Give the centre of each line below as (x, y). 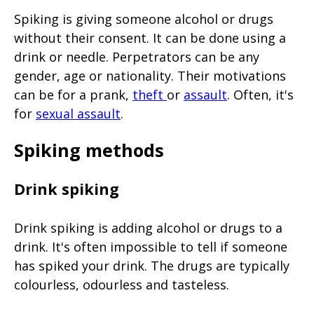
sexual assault (78, 113)
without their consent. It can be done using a (150, 37)
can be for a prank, (73, 94)
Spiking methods (89, 150)
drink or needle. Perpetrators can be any (137, 56)
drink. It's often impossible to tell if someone (151, 247)
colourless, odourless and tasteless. (122, 285)
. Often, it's (260, 94)
